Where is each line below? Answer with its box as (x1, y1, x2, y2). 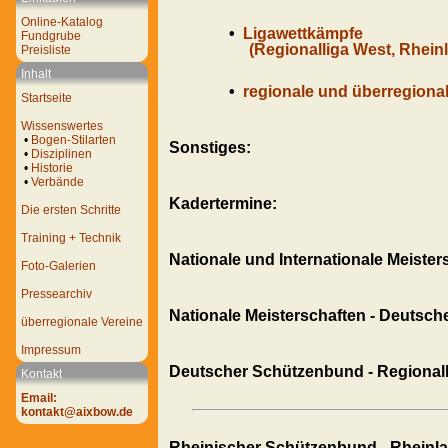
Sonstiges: (169, 139, 251, 156)
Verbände (31, 175, 84, 189)
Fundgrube (21, 29, 81, 43)
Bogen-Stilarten (31, 133, 116, 147)
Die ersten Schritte (21, 203, 121, 217)
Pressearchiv (21, 287, 92, 301)
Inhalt (21, 67, 51, 81)
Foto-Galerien (21, 259, 96, 273)
